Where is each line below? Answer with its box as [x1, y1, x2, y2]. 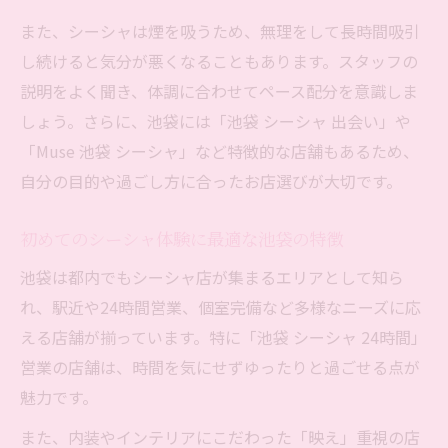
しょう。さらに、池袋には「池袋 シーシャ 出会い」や [20, 109, 411, 134]
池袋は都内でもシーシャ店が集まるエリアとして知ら [20, 265, 404, 290]
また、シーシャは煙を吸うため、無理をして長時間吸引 [20, 19, 420, 44]
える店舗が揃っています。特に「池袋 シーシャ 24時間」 [20, 325, 427, 350]
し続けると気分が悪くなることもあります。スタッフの [20, 49, 418, 74]
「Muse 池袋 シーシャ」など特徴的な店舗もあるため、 [20, 139, 419, 164]
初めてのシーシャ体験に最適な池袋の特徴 [20, 227, 343, 251]
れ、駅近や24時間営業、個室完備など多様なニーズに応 [20, 295, 421, 320]
